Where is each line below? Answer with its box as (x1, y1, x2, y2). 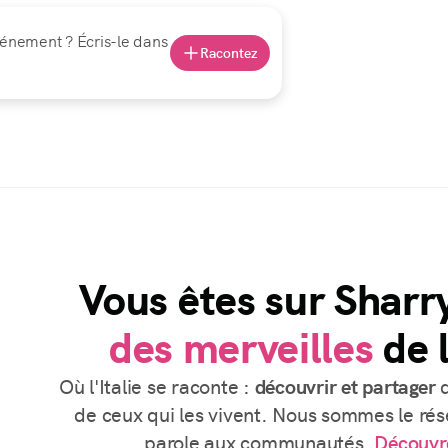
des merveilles (108, 320, 374, 376)
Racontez (200, 43, 258, 62)
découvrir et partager (254, 373, 436, 400)
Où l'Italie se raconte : (58, 373, 255, 400)
